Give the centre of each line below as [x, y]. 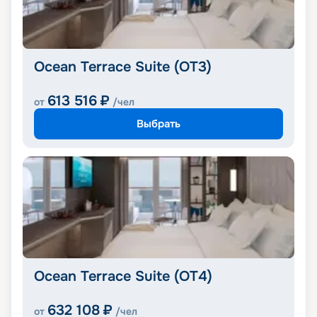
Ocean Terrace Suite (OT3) [123, 67]
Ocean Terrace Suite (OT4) [123, 277]
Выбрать [158, 123]
